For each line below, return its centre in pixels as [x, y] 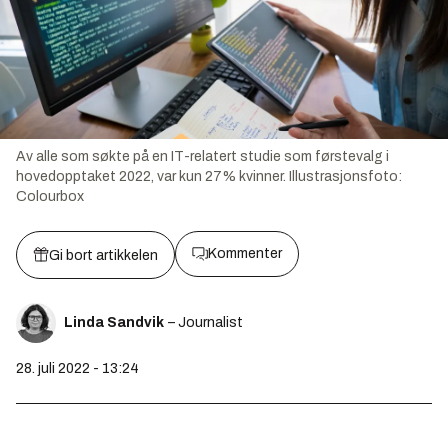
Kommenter [245, 253]
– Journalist [205, 322]
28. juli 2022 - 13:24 [77, 368]
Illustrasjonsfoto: [345, 176]
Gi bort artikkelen [103, 255]
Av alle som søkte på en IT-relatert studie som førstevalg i [202, 156]
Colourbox [50, 196]
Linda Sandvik [114, 322]
